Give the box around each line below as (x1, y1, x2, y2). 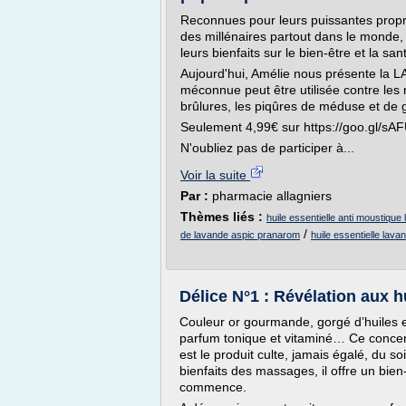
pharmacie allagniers (212, 188, 332, 203)
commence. (179, 380, 246, 394)
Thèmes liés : (180, 209, 266, 224)
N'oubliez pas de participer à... (180, 140, 354, 155)
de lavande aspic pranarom (180, 229, 300, 240)
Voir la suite (180, 168, 250, 182)
